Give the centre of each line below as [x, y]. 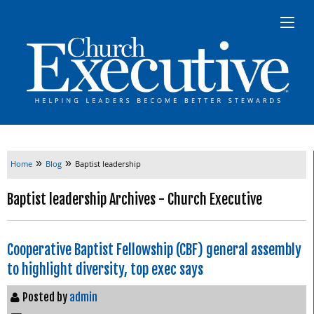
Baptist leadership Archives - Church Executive [135, 199]
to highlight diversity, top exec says [105, 269]
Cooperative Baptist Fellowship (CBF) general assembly [154, 250]
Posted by [46, 297]
